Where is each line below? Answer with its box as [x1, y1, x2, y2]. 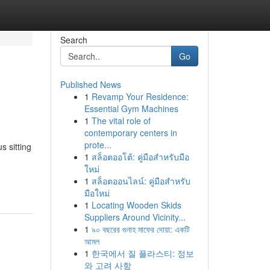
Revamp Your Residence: [91, 90, 189, 102]
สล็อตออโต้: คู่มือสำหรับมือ [91, 151, 189, 163]
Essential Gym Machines [84, 102, 178, 115]
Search [60, 34, 87, 46]
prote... [84, 139, 111, 151]
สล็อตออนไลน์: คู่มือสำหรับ [91, 175, 190, 187]
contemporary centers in [84, 127, 177, 139]
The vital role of [91, 115, 151, 127]
